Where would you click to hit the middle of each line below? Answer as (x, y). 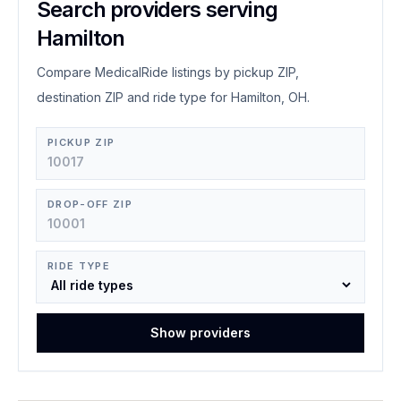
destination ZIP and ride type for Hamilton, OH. (173, 97)
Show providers (200, 333)
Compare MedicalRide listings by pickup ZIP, (168, 72)
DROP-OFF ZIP (90, 204)
